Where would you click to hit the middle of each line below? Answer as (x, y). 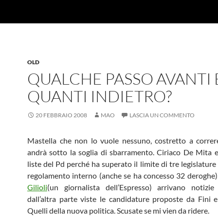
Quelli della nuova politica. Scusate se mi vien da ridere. (118, 210)
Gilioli (37, 187)
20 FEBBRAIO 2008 (61, 115)
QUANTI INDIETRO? (100, 96)
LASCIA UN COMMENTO (162, 115)
